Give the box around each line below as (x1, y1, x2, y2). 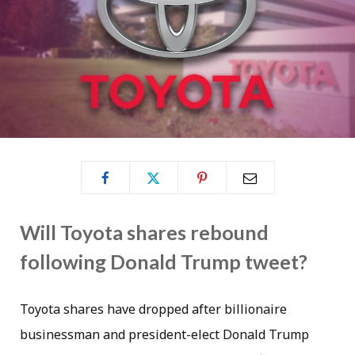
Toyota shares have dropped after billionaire (20, 300, 287, 319)
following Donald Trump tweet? (20, 250, 307, 274)
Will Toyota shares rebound (20, 220, 269, 245)
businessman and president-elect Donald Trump (20, 326, 309, 344)
